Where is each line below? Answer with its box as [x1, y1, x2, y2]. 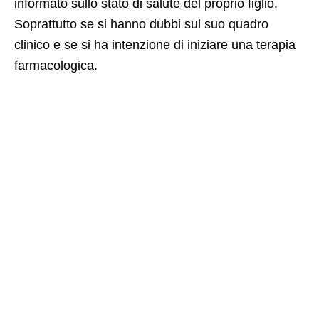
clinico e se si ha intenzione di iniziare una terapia [14, 37, 296, 52]
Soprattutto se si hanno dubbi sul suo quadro [14, 16, 268, 31]
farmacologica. [14, 58, 98, 73]
